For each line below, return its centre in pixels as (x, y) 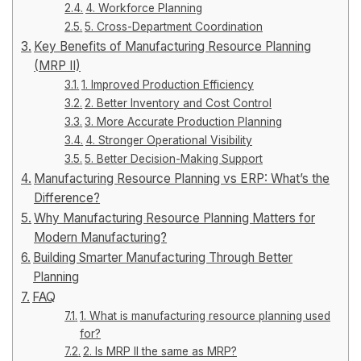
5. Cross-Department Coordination (173, 27)
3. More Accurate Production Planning (183, 122)
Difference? (67, 198)
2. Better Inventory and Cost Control (178, 103)
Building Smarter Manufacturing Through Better (163, 257)
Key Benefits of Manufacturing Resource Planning (173, 46)
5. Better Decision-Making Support (173, 159)
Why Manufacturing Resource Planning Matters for (175, 218)
